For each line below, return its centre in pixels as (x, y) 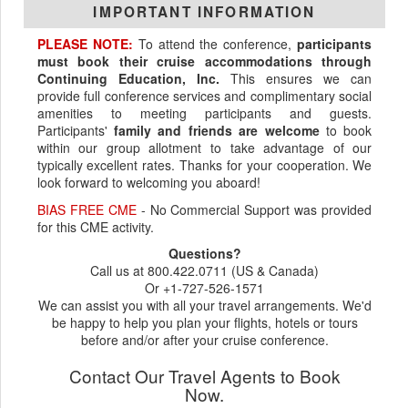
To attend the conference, (215, 44)
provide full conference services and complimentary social (204, 96)
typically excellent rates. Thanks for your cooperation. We (204, 165)
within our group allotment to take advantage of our (204, 148)
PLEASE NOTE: (85, 44)
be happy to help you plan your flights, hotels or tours (204, 323)
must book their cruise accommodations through (204, 61)
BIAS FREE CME (87, 209)
